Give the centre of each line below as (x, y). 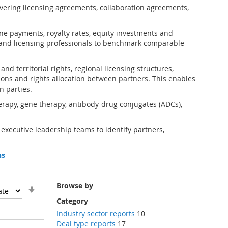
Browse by (75, 186)
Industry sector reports (95, 213)
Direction (54, 206)
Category (72, 201)
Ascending (56, 196)
